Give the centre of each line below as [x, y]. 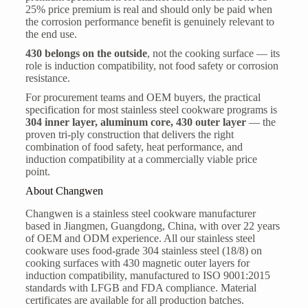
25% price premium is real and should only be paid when [148, 10]
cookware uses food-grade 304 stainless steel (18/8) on [143, 250]
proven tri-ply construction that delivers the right [129, 135]
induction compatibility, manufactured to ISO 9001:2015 [147, 275]
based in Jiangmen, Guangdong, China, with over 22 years [152, 225]
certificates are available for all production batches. [134, 300]
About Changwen [64, 191]
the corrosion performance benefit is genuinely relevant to [150, 22]
